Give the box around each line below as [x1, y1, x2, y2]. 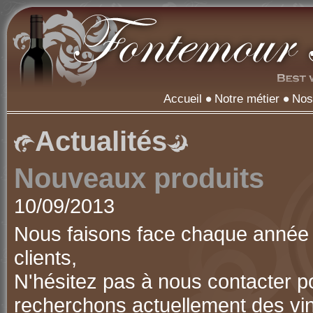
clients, [14, 246, 77, 269]
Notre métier [214, 92, 280, 105]
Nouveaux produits [14, 163, 264, 194]
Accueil [163, 92, 203, 105]
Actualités [35, 126, 167, 156]
